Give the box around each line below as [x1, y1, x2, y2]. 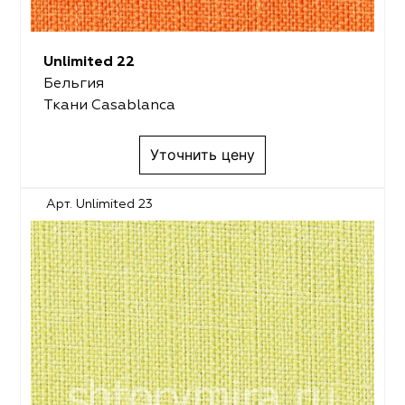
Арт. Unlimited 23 [46, 197, 154, 211]
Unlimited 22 [42, 55, 135, 71]
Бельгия [42, 77, 104, 92]
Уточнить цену [150, 146, 255, 165]
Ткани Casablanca [42, 99, 175, 114]
